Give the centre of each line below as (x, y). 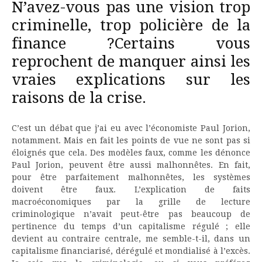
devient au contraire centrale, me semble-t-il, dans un (131, 238)
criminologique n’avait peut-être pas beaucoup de (131, 214)
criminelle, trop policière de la (131, 25)
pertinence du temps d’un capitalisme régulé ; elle (131, 226)
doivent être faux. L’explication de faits (131, 189)
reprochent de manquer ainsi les (131, 61)
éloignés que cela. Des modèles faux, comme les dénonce (131, 152)
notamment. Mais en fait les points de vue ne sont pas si (131, 140)
